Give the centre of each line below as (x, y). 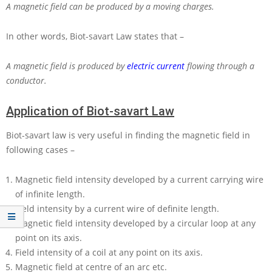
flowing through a (219, 66)
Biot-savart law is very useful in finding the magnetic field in (128, 135)
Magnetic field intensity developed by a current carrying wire (139, 180)
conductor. (26, 81)
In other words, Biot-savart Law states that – (95, 36)
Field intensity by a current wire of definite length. (117, 209)
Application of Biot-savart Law (90, 111)
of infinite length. (50, 194)
